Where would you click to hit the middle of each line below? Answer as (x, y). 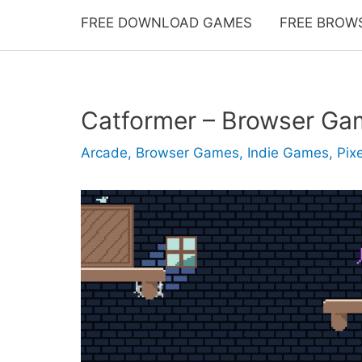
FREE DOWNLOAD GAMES (166, 23)
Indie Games (288, 153)
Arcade (104, 153)
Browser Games (187, 153)
